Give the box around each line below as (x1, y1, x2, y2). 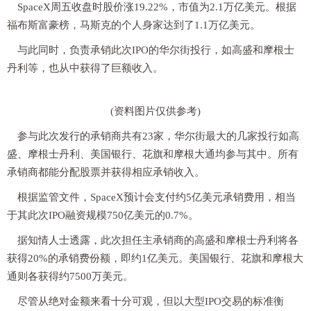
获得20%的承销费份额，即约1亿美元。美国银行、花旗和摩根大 (7, 253, 303, 264)
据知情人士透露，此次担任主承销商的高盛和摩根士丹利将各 (17, 235, 299, 246)
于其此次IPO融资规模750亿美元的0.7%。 (7, 210, 199, 221)
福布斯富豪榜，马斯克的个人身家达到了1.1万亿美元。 (7, 19, 260, 31)
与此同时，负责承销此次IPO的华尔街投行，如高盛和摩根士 (17, 44, 294, 56)
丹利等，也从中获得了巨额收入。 (7, 62, 163, 74)
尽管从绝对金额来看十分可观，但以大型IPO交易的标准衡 (17, 296, 284, 307)
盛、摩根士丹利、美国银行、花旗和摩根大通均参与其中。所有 (7, 149, 299, 160)
